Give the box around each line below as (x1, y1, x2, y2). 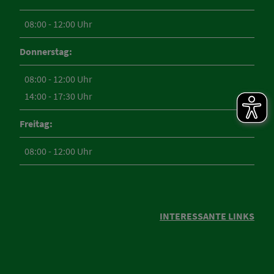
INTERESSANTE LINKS (160, 210, 254, 223)
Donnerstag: (20, 45, 72, 57)
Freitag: (20, 117, 53, 130)
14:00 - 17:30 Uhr (24, 89, 92, 102)
